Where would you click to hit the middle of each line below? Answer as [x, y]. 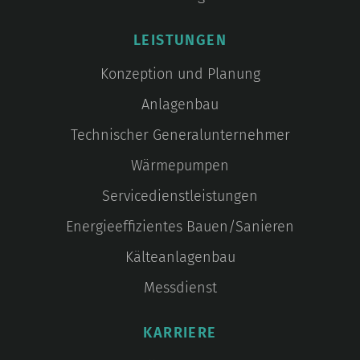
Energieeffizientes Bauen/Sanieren [180, 227]
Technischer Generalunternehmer [180, 135]
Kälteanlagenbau [180, 258]
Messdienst [180, 288]
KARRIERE [180, 333]
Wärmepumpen [180, 166]
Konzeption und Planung [180, 74]
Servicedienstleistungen [180, 196]
